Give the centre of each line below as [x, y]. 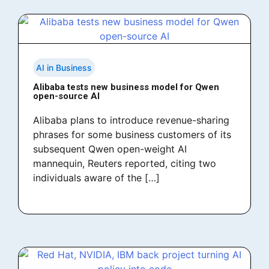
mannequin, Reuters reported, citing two [125, 164]
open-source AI [66, 96]
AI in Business [64, 68]
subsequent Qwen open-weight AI [110, 149]
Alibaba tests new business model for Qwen [126, 87]
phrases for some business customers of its [132, 135]
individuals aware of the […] [96, 178]
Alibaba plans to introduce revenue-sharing [131, 120]
